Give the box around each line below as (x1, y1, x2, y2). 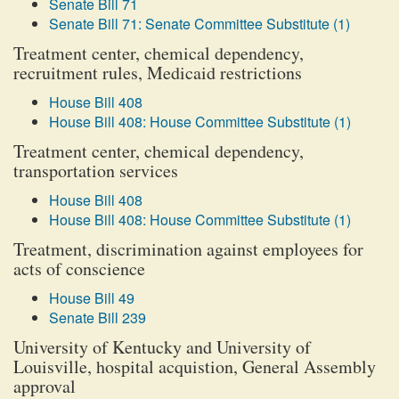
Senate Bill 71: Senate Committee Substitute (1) (49, 13, 350, 34)
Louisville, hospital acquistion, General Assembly (13, 354, 376, 379)
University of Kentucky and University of (13, 335, 311, 359)
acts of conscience (13, 256, 145, 281)
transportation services (13, 159, 178, 183)
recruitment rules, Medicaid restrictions (13, 61, 302, 85)
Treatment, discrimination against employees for (13, 237, 363, 261)
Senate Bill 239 (49, 307, 146, 328)
